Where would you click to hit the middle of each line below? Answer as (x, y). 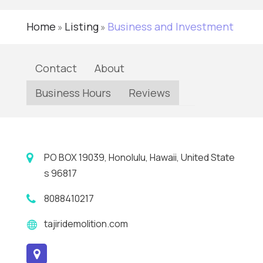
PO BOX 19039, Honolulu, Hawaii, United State (139, 157)
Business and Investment (170, 26)
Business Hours (73, 93)
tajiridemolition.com (86, 224)
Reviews (149, 93)
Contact (56, 68)
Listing (81, 26)
